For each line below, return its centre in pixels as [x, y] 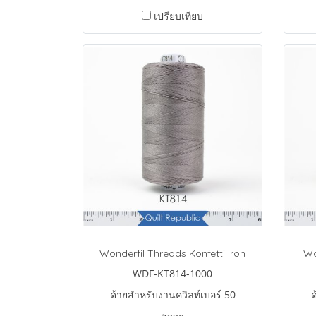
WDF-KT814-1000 [172, 273]
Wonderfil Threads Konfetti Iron [172, 253]
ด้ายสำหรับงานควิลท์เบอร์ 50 [172, 294]
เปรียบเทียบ [178, 16]
